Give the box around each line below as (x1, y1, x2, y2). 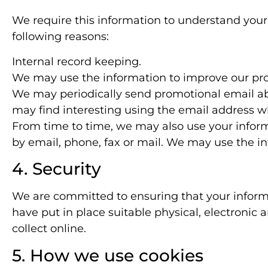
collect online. (12, 222, 86, 236)
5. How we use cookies (12, 245, 203, 266)
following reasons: (12, 30, 109, 44)
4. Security (12, 159, 101, 179)
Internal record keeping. (12, 54, 141, 68)
